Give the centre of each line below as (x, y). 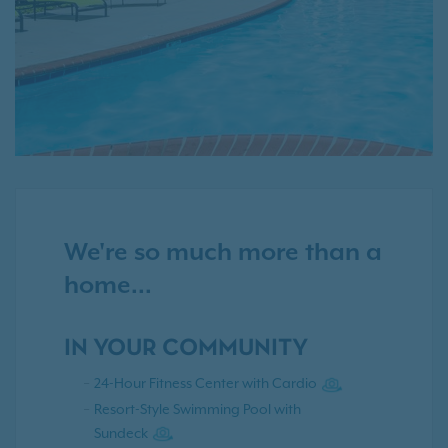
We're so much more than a (223, 253)
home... (108, 286)
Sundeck (121, 432)
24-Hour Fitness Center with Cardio (205, 383)
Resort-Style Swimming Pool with (197, 408)
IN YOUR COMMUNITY (186, 349)
